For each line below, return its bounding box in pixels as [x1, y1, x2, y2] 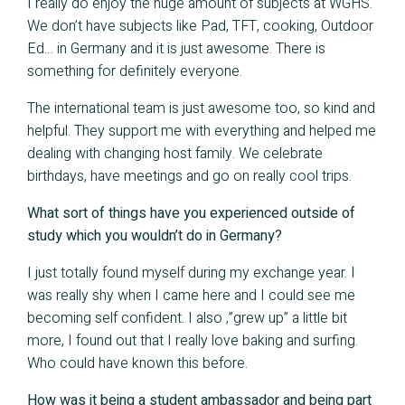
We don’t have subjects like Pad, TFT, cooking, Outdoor [27, 15, 373, 38]
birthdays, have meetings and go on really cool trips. [27, 165, 352, 188]
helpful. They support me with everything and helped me [27, 120, 376, 143]
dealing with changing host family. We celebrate [27, 143, 323, 165]
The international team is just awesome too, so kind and [27, 98, 375, 120]
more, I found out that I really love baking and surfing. [27, 330, 358, 353]
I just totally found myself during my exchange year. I [27, 262, 355, 285]
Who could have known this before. [27, 353, 248, 375]
